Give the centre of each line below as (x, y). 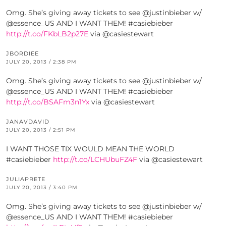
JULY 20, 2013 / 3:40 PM (42, 188)
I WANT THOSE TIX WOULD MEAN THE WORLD (90, 149)
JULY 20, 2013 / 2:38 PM (41, 62)
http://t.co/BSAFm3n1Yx (48, 102)
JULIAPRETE (26, 179)
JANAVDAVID (28, 122)
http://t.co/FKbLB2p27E (47, 34)
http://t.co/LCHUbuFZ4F (95, 160)
